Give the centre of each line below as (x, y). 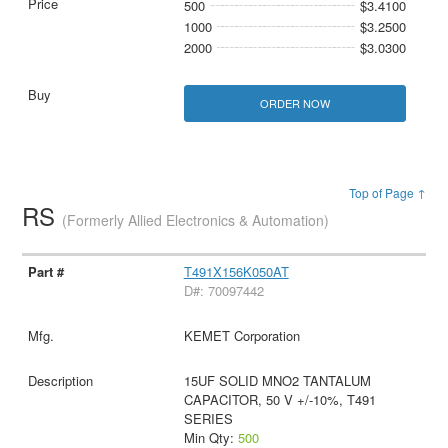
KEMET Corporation (241, 335)
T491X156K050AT (236, 271)
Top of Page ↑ (387, 193)
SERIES (208, 418)
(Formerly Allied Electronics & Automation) (196, 220)
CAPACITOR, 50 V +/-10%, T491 (279, 399)
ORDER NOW (294, 102)
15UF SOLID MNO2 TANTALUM (277, 380)
